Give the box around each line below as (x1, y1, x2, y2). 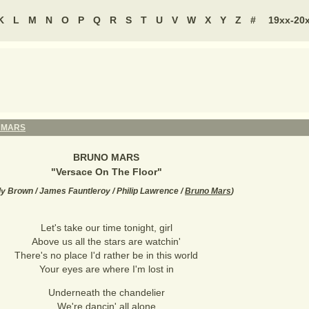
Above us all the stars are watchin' (32, 236, 181, 247)
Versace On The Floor (55, 166, 157, 177)
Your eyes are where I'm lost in (39, 263, 174, 275)
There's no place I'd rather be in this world (14, 250, 198, 261)
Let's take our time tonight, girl (40, 222, 172, 233)
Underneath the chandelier (48, 287, 165, 298)
